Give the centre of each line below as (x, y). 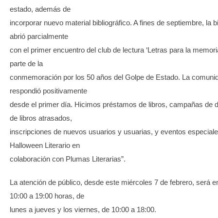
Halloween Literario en (45, 145)
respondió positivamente (48, 91)
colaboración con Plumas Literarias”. (68, 159)
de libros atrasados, (41, 118)
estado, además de (40, 9)
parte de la (26, 63)
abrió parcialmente (39, 36)
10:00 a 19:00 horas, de (47, 196)
